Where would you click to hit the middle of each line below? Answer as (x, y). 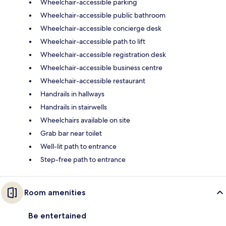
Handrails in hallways (72, 94)
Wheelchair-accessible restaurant (93, 81)
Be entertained (57, 216)
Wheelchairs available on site (85, 120)
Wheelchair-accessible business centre (101, 68)
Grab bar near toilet (71, 133)
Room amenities (55, 193)
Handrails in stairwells (74, 107)
